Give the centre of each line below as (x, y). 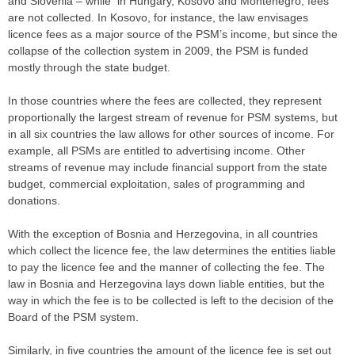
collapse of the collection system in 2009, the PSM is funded (158, 51)
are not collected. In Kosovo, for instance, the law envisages (158, 18)
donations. (34, 201)
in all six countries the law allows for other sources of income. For (171, 134)
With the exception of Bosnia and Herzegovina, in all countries (163, 234)
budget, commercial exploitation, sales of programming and (157, 184)
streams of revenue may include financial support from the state (168, 168)
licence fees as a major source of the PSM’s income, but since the (173, 34)
